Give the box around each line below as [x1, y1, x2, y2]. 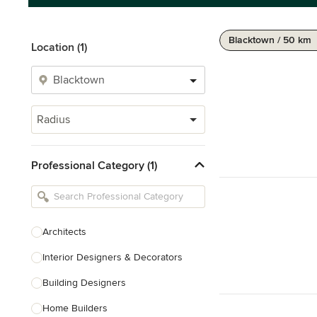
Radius [37, 113, 70, 127]
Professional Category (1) [31, 158, 157, 173]
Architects [42, 226, 86, 238]
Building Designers [42, 277, 126, 289]
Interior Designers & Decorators [42, 251, 183, 263]
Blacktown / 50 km [229, 34, 311, 46]
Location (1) [31, 40, 87, 54]
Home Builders [42, 302, 108, 314]
